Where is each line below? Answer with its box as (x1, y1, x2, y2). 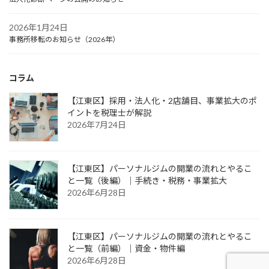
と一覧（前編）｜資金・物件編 (67, 243, 185, 254)
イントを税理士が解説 (67, 107, 151, 118)
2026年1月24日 (9, 22, 68, 33)
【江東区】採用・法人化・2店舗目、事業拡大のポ (67, 95, 257, 106)
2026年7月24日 (67, 119, 126, 130)
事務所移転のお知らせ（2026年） (9, 35, 119, 44)
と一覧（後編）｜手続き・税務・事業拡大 (67, 175, 227, 186)
